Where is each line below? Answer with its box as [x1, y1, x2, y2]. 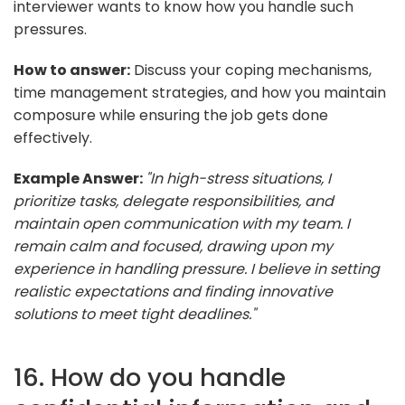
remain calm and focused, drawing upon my [14, 235, 333, 257]
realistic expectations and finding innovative [14, 280, 333, 302]
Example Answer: [14, 167, 146, 189]
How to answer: [14, 59, 130, 80]
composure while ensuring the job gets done [14, 104, 328, 126]
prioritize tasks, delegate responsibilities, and [14, 190, 334, 212]
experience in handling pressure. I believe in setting [14, 258, 380, 279]
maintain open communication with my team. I [14, 212, 350, 234]
